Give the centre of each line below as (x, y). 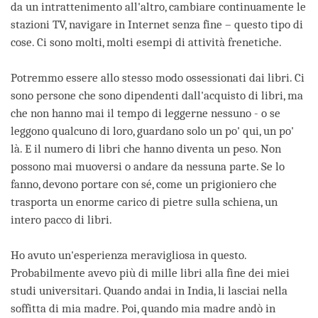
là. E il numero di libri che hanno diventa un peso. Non (146, 148)
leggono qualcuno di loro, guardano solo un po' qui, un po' (152, 131)
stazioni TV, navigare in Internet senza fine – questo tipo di (157, 24)
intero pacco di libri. (61, 219)
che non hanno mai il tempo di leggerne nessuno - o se (146, 113)
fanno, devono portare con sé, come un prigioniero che (144, 184)
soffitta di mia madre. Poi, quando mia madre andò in (143, 308)
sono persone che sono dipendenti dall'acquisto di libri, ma (157, 95)
